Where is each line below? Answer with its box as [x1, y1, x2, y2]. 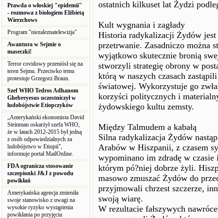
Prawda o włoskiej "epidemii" [7, 2, 82, 9]
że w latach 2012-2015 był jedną [7, 128, 82, 135]
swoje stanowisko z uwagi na [7, 197, 75, 203]
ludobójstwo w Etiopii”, [7, 143, 62, 150]
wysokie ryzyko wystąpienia [7, 204, 73, 211]
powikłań [7, 177, 31, 184]
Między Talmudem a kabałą [98, 122, 197, 132]
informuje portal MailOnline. [7, 150, 75, 157]
